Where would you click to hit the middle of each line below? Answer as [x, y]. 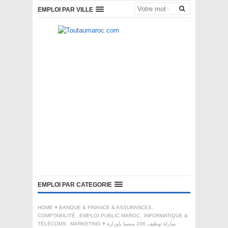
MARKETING [85, 224]
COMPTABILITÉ [56, 216]
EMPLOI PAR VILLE [65, 10]
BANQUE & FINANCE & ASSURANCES [105, 207]
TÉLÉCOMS [52, 224]
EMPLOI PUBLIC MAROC [110, 216]
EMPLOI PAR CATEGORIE [75, 185]
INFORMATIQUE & [166, 216]
